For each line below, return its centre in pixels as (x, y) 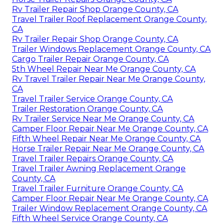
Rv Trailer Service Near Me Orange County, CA (103, 119)
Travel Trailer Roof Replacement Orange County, (109, 19)
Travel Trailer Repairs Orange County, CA (93, 159)
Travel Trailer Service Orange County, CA (92, 99)
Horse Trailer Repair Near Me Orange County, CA (108, 149)
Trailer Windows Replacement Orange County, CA (111, 49)
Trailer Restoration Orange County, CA (87, 109)
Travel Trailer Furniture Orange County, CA (98, 189)
